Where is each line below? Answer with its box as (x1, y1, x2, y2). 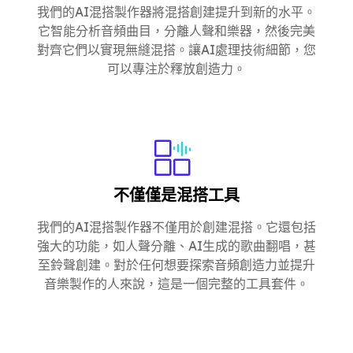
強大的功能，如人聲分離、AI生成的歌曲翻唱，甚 (37, 237, 316, 254)
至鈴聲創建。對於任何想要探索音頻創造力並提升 (38, 256, 315, 273)
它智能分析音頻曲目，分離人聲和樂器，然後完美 (38, 22, 315, 39)
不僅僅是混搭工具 (113, 184, 240, 205)
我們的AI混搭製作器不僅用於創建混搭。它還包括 (37, 218, 316, 235)
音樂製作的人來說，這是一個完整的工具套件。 (44, 275, 309, 292)
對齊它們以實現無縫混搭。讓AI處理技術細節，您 (37, 41, 316, 58)
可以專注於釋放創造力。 (107, 60, 246, 76)
